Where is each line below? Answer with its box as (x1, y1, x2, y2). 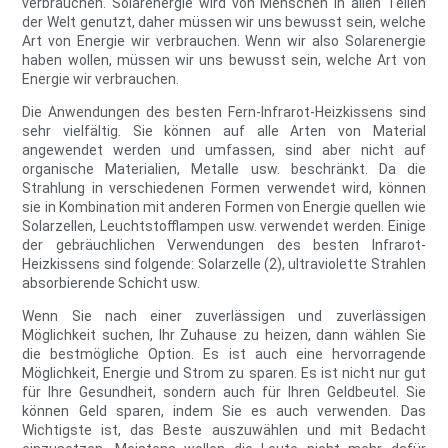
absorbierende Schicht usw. (22, 275, 201, 292)
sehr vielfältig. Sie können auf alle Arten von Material (22, 123, 426, 140)
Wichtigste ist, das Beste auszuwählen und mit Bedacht (22, 422, 426, 439)
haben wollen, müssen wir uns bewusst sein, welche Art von (22, 52, 426, 69)
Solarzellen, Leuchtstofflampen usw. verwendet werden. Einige (22, 218, 426, 235)
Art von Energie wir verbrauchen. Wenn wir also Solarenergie (22, 33, 426, 50)
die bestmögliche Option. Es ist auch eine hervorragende (22, 346, 426, 363)
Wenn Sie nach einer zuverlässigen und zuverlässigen (22, 308, 426, 325)
